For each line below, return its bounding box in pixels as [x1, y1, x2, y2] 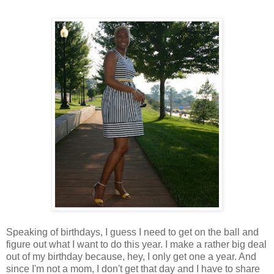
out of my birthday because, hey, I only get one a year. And [6, 251, 256, 262]
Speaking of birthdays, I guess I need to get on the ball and [6, 226, 259, 237]
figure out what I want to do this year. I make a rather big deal [6, 239, 267, 250]
